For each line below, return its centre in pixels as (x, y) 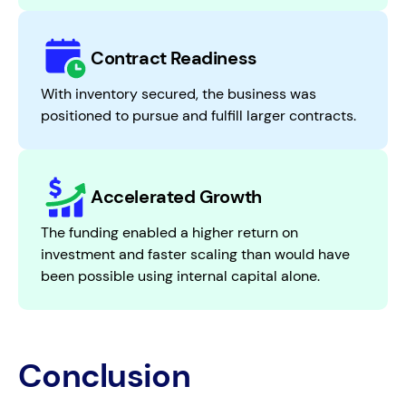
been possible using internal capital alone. (180, 275)
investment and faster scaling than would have (195, 254)
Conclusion (104, 375)
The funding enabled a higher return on (169, 232)
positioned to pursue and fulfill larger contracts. (198, 115)
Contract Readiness (174, 58)
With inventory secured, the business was (179, 93)
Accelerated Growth (176, 197)
